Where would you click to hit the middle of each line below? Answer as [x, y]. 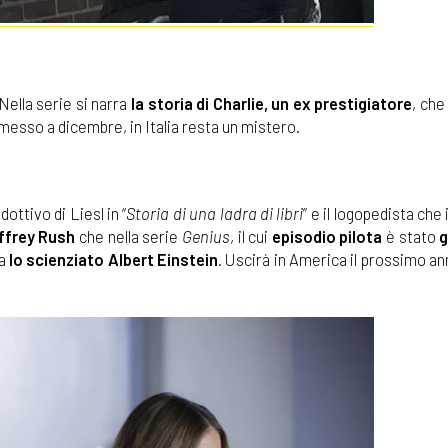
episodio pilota [325, 235]
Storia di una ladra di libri [215, 212]
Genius [205, 235]
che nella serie [128, 235]
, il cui [249, 235]
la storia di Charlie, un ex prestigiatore [272, 102]
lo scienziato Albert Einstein [114, 258]
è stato [411, 235]
